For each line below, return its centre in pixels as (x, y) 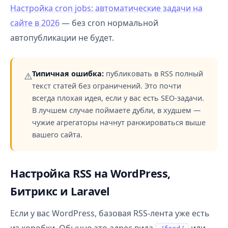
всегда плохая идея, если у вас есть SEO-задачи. (118, 98)
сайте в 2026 (35, 23)
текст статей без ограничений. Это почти (107, 86)
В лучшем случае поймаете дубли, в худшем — (116, 110)
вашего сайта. (57, 135)
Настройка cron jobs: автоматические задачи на (106, 8)
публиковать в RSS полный (153, 74)
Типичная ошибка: (68, 74)
